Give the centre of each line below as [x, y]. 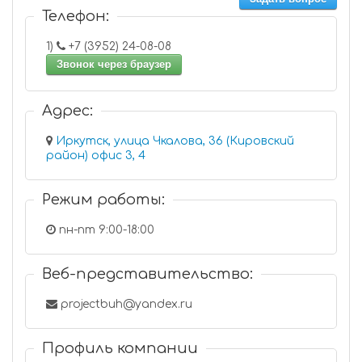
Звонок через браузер [114, 64]
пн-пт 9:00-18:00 [105, 230]
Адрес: [67, 111]
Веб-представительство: [147, 274]
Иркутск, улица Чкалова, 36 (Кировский [175, 141]
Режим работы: [103, 200]
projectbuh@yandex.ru [125, 304]
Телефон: [76, 16]
